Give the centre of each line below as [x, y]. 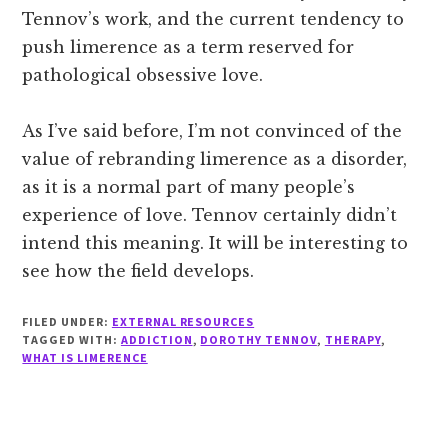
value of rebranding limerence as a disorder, [215, 159]
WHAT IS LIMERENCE [85, 358]
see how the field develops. [138, 271]
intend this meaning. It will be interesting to [215, 243]
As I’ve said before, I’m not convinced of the [212, 131]
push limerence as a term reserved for [188, 47]
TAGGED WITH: [71, 340]
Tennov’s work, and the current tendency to [213, 19]
